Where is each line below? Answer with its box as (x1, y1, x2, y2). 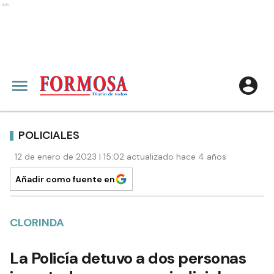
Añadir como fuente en (15, 174, 115, 185)
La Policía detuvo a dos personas (10, 248, 246, 268)
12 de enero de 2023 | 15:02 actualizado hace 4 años (15, 151, 226, 162)
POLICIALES (18, 127, 80, 143)
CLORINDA (10, 215, 64, 230)
